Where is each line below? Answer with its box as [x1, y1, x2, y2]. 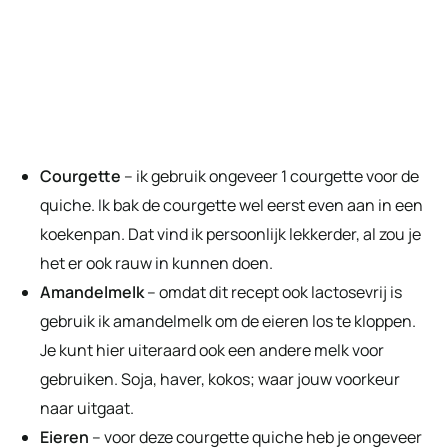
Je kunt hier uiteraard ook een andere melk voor [40, 339, 384, 362]
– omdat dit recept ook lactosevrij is [144, 281, 402, 304]
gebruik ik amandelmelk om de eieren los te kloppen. [40, 310, 416, 333]
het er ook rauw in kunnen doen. [40, 252, 273, 275]
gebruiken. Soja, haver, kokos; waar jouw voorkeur [40, 368, 400, 391]
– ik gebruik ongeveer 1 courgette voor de [121, 165, 419, 188]
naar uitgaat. [40, 397, 134, 420]
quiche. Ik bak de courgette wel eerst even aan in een [40, 194, 423, 217]
